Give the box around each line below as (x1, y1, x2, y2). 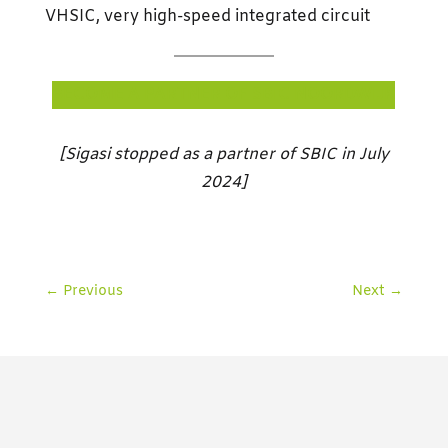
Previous (62, 282, 123, 301)
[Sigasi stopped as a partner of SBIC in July (58, 144, 389, 165)
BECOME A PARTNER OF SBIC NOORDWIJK (52, 84, 396, 105)
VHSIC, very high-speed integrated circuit (44, 6, 370, 27)
